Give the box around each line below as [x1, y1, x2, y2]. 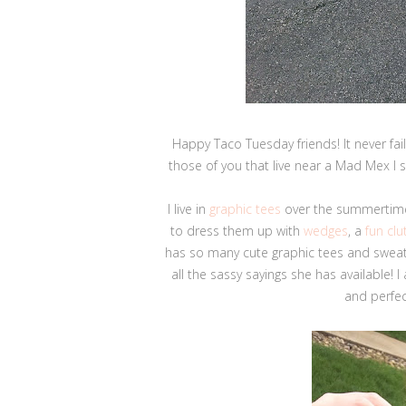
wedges [304, 221, 348, 239]
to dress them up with [170, 221, 304, 239]
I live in [167, 199, 209, 217]
